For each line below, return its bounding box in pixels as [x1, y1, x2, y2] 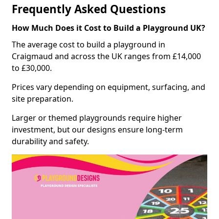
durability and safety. [12, 135, 89, 147]
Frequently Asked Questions [12, 1, 166, 17]
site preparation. [12, 93, 73, 104]
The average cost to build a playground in [12, 39, 165, 50]
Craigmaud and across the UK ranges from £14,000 [12, 50, 201, 62]
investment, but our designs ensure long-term [12, 124, 183, 135]
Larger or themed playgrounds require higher [12, 112, 182, 123]
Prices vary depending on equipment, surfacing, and [12, 81, 205, 92]
